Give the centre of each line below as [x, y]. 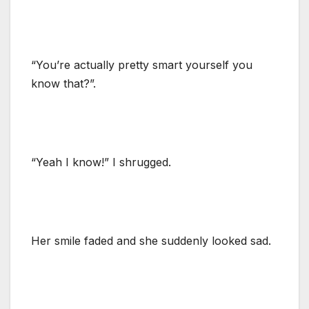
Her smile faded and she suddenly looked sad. [151, 240]
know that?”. [63, 83]
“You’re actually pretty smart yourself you [142, 64]
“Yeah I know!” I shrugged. [101, 162]
